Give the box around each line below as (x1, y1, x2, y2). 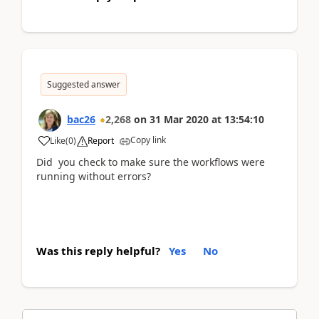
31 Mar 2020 (150, 113, 209, 126)
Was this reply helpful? (36, 243, 160, 258)
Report (88, 135, 114, 147)
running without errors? (36, 169, 157, 183)
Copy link (130, 134, 166, 146)
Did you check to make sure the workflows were (36, 155, 265, 169)
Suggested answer (47, 78, 120, 90)
